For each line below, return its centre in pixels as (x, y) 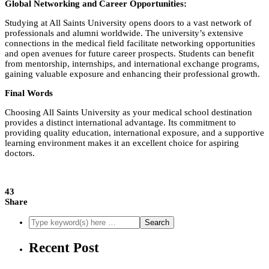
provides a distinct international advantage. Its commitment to (120, 123)
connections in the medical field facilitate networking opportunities (130, 44)
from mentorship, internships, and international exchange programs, (132, 64)
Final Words (29, 93)
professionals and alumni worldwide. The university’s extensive (124, 33)
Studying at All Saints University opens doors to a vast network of (128, 23)
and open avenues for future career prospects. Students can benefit (129, 54)
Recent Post (64, 247)
